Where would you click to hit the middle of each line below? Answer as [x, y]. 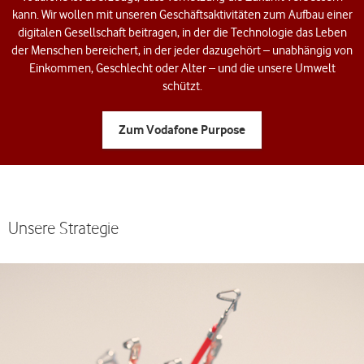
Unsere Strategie [63, 228]
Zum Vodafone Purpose [182, 130]
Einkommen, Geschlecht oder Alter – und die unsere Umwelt [182, 68]
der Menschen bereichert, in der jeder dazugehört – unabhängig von [182, 50]
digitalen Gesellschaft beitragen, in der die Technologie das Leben [182, 32]
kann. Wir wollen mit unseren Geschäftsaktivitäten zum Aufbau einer [182, 15]
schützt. [182, 86]
